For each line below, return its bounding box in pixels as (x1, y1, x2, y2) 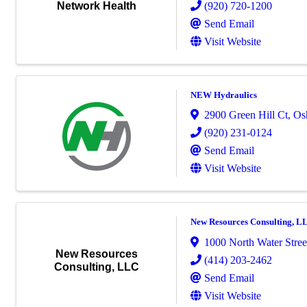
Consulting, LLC (53, 261, 139, 273)
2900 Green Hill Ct (204, 109, 288, 121)
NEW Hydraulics (191, 89, 257, 100)
